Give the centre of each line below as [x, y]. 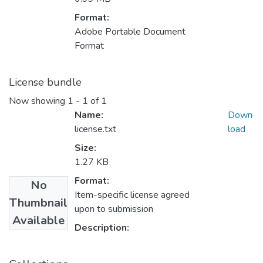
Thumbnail [38, 203]
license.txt [95, 129]
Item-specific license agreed [132, 195]
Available [38, 221]
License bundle [45, 82]
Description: [102, 228]
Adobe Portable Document [130, 32]
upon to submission [114, 209]
